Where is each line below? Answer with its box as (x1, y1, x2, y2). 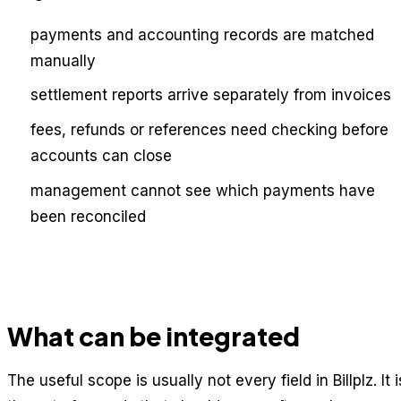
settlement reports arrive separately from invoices (30, 86, 391, 105)
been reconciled (30, 207, 146, 226)
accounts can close (30, 146, 172, 165)
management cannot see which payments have (30, 181, 375, 200)
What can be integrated (7, 320, 300, 352)
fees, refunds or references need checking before (30, 120, 388, 139)
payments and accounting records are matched (30, 25, 374, 44)
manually (30, 51, 96, 70)
